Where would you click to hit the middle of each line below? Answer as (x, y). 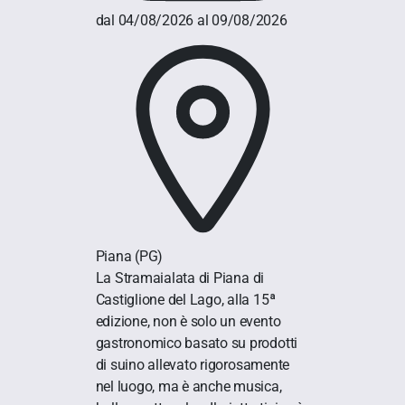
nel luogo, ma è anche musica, (188, 387)
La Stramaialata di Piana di (180, 278)
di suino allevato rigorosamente (193, 365)
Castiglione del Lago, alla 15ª (185, 300)
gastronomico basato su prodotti (197, 344)
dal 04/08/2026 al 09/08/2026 (191, 21)
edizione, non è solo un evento (188, 322)
